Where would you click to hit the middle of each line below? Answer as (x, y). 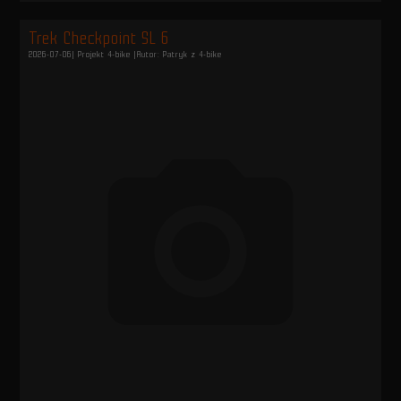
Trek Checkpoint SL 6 (99, 38)
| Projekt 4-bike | (105, 55)
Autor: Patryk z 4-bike (180, 55)
